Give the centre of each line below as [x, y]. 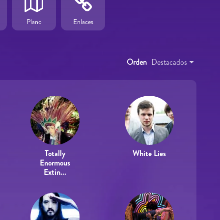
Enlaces [83, 21]
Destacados [169, 62]
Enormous [55, 163]
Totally [55, 153]
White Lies [149, 153]
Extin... [55, 172]
